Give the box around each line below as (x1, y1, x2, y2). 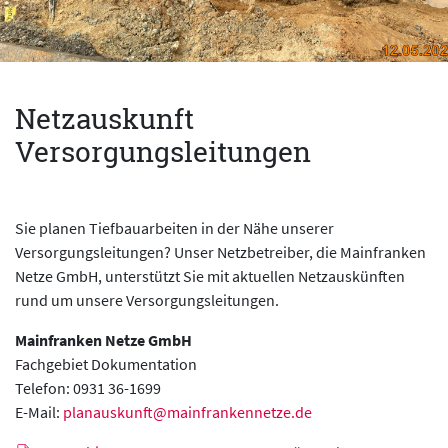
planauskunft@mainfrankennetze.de (63, 402, 312, 422)
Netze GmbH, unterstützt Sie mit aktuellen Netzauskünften (15, 266, 405, 286)
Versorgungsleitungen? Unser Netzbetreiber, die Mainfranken (15, 242, 426, 262)
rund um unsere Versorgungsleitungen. (15, 290, 279, 310)
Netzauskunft (15, 100, 194, 137)
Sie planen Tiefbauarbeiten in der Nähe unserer (15, 218, 334, 238)
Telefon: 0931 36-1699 (15, 378, 161, 398)
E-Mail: (15, 402, 63, 422)
